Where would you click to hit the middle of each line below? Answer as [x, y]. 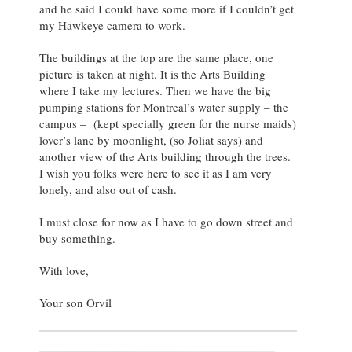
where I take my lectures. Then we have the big [155, 90]
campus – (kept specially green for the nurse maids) [168, 123]
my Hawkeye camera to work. [112, 25]
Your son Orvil [75, 302]
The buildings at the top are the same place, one [156, 57]
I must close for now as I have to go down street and [166, 221]
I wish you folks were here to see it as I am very [156, 172]
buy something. [77, 238]
